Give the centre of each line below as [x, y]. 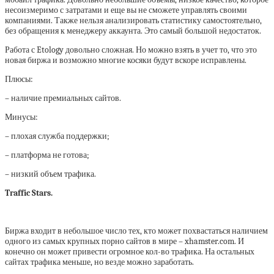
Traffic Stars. [29, 193]
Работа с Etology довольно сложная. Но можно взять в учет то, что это [131, 50]
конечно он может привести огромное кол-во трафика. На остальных [130, 252]
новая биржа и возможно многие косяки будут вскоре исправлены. [126, 61]
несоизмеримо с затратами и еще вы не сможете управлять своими [126, 10]
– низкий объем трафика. [50, 174]
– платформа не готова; [47, 155]
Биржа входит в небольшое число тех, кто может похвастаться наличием [136, 231]
